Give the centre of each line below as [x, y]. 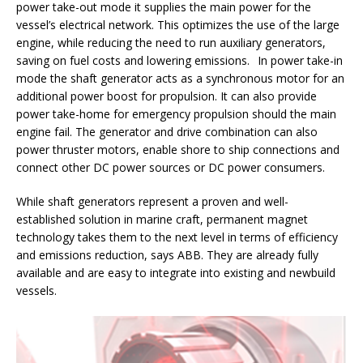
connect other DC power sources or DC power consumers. [172, 167]
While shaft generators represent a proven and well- [152, 201]
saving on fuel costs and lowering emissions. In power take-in [179, 60]
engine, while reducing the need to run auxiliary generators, [171, 42]
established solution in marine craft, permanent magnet [162, 219]
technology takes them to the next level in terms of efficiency [177, 237]
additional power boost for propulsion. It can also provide [167, 96]
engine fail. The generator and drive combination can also [167, 131]
